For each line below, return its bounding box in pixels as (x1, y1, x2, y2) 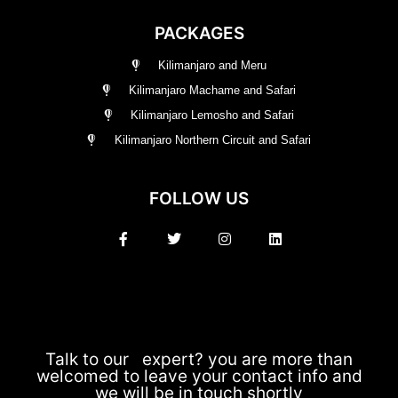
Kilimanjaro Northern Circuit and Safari (114, 132, 311, 147)
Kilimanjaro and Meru (158, 58, 267, 72)
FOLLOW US (149, 187, 249, 209)
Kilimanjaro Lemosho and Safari (131, 107, 295, 122)
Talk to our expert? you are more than (45, 348, 353, 370)
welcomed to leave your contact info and (36, 365, 362, 386)
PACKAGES (154, 22, 244, 44)
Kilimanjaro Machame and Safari (129, 83, 297, 97)
